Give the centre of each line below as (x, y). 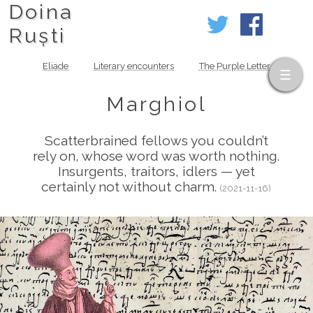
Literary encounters (134, 66)
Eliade (56, 66)
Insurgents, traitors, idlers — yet (156, 172)
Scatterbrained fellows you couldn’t (156, 141)
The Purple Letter (234, 66)
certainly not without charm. (131, 187)
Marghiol (156, 104)
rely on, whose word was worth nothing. (156, 156)
